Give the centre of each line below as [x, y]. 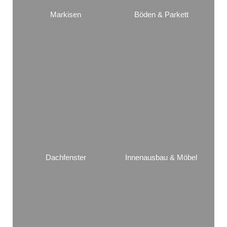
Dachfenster [66, 158]
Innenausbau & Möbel [161, 158]
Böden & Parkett [161, 15]
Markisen [66, 15]
